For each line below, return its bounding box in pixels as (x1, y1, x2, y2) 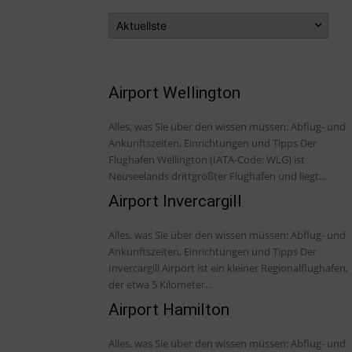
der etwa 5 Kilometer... (108, 277, 212, 291)
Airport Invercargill (108, 191, 242, 211)
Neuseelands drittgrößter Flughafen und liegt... (108, 168, 326, 183)
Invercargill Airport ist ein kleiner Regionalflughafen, (108, 260, 348, 275)
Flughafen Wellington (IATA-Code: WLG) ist (108, 152, 305, 167)
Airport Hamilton (108, 299, 229, 319)
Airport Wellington (108, 82, 240, 102)
